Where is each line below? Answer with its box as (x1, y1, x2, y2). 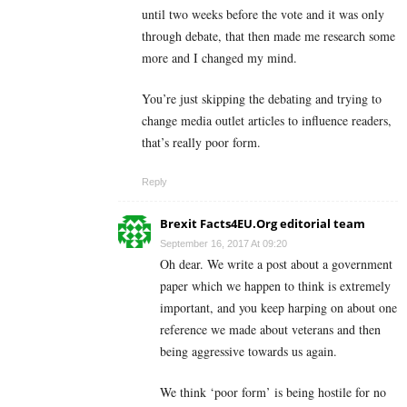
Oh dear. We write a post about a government (160, 255, 392, 273)
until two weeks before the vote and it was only (142, 5, 384, 24)
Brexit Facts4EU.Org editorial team (160, 215, 365, 233)
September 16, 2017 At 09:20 (160, 238, 287, 250)
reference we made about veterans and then (160, 321, 381, 339)
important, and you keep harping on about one (160, 299, 397, 317)
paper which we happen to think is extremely (160, 277, 391, 295)
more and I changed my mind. (142, 49, 297, 67)
